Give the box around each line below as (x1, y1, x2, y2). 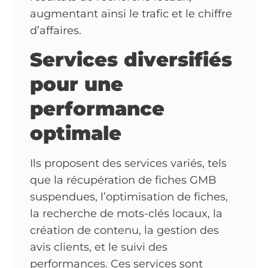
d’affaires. (30, 24, 81, 37)
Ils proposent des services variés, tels (30, 157, 227, 170)
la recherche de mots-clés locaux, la (30, 207, 223, 221)
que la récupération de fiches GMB (30, 173, 217, 187)
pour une (30, 72, 123, 96)
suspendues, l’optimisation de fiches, (30, 190, 228, 204)
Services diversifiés (30, 48, 232, 72)
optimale (30, 121, 121, 145)
